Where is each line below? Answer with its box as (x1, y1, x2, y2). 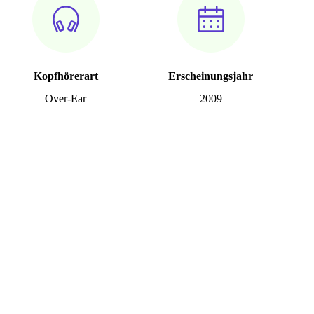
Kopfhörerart (33, 70, 98, 82)
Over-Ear (45, 93, 87, 104)
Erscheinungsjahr (168, 70, 254, 82)
